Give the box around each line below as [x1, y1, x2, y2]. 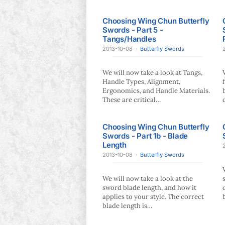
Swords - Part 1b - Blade [102, 131, 188, 141]
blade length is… [102, 201, 152, 210]
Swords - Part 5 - [102, 25, 163, 35]
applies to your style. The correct [102, 192, 204, 201]
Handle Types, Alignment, [102, 77, 180, 86]
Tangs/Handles [102, 34, 156, 44]
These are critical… [102, 95, 161, 104]
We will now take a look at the [102, 174, 193, 183]
